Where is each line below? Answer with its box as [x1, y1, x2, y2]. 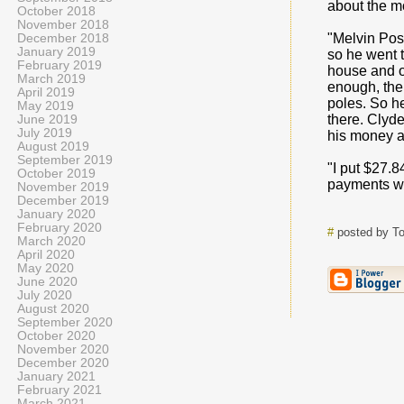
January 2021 [17, 370, 96, 383]
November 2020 [17, 343, 109, 356]
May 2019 [17, 99, 74, 113]
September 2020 [17, 316, 113, 329]
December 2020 [17, 356, 109, 370]
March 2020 [17, 234, 86, 248]
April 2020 [17, 248, 75, 262]
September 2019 [17, 153, 113, 167]
